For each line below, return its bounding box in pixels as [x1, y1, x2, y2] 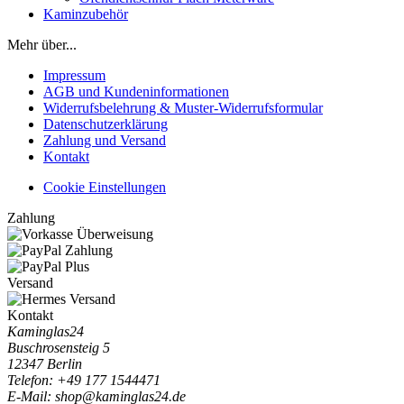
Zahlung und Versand [43, 132, 166, 148]
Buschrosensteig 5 [7, 339, 110, 355]
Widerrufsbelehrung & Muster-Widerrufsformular [43, 99, 323, 115]
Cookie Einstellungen [43, 179, 166, 195]
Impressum [43, 67, 106, 83]
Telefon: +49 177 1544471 [7, 372, 161, 388]
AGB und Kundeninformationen [43, 83, 229, 99]
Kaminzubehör [43, 5, 128, 22]
